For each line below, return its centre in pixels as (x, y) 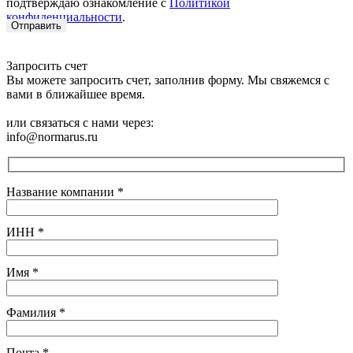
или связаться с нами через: (80, 123)
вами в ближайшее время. (76, 95)
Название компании (62, 192)
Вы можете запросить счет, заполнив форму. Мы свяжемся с (168, 80)
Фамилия (33, 312)
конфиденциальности (64, 17)
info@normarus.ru (52, 137)
